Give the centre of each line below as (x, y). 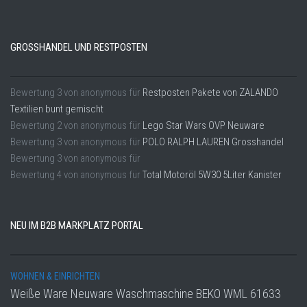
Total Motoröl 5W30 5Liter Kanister (212, 174)
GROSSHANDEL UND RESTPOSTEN (76, 47)
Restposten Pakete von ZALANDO (210, 92)
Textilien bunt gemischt (57, 109)
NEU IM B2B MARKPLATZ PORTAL (77, 225)
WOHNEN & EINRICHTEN (55, 276)
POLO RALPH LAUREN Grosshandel (213, 142)
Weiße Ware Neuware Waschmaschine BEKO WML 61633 (146, 293)
